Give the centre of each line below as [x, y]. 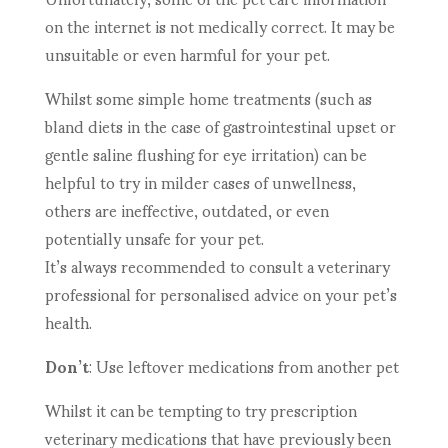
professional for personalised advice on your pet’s [220, 294]
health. [68, 322]
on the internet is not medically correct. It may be [219, 26]
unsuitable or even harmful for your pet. [187, 54]
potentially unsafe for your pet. [154, 238]
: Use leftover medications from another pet [243, 366]
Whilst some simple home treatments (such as [208, 98]
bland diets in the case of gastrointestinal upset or [220, 126]
